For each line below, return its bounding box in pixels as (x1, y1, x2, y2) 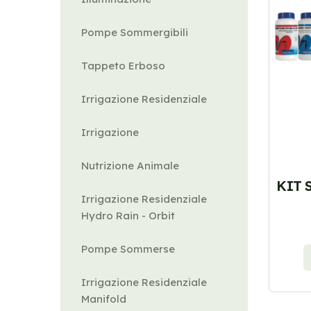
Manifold (81, 292, 126, 305)
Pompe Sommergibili (81, 26, 188, 39)
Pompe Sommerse (81, 242, 175, 255)
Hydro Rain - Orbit (81, 209, 175, 222)
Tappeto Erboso (81, 59, 165, 72)
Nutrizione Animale (81, 159, 179, 172)
